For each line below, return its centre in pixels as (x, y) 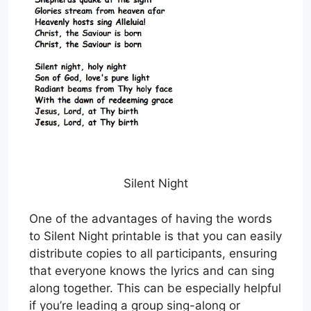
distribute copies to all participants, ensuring (153, 253)
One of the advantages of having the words (151, 218)
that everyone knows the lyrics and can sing (152, 270)
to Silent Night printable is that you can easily (155, 236)
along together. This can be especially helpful (155, 288)
